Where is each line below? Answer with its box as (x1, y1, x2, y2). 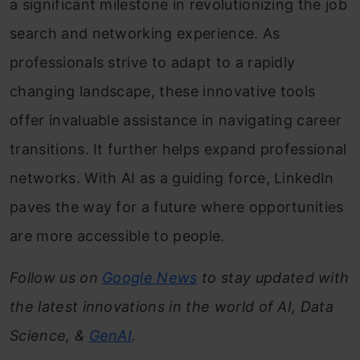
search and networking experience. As (10, 25, 280, 43)
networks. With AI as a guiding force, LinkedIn (10, 170, 334, 187)
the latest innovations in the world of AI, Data (10, 298, 334, 316)
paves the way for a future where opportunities (10, 198, 344, 216)
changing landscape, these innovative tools (10, 83, 316, 100)
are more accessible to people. (10, 227, 225, 245)
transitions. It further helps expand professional (10, 141, 347, 158)
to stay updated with (197, 269, 350, 287)
